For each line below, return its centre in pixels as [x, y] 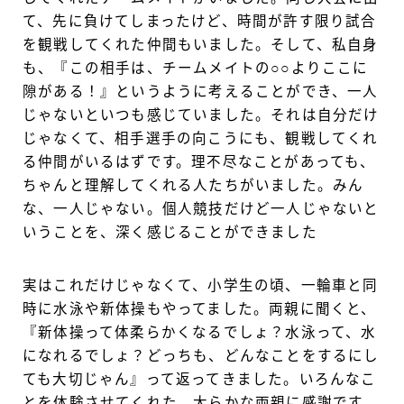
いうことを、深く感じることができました [170, 232]
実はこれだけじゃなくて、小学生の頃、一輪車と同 [201, 285]
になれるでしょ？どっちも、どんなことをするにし [201, 356]
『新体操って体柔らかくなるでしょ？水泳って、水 [200, 332]
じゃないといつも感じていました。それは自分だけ [201, 115]
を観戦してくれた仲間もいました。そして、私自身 [201, 45]
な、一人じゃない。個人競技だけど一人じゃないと [201, 209]
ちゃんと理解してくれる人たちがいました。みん [193, 185]
